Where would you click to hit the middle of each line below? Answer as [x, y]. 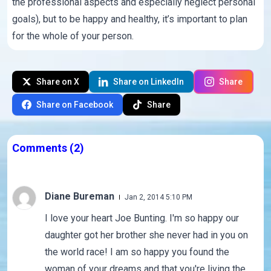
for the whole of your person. [73, 36]
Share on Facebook [75, 104]
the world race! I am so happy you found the [137, 252]
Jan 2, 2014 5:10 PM [158, 198]
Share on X [58, 81]
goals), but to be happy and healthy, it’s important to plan [130, 19]
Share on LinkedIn [149, 81]
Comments [41, 148]
